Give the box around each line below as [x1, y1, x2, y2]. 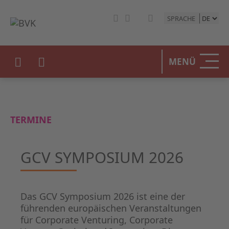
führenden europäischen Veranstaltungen [20, 202, 201, 215]
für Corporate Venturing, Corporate [20, 214, 173, 226]
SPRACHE [167, 13, 195, 23]
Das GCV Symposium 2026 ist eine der [20, 190, 185, 203]
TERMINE [10, 113, 52, 126]
